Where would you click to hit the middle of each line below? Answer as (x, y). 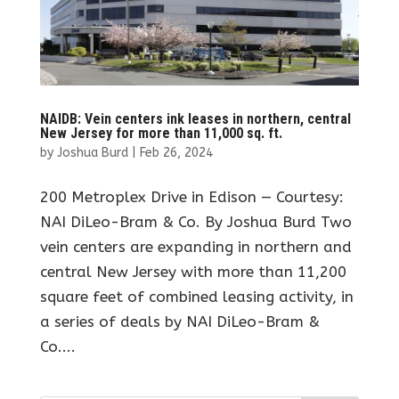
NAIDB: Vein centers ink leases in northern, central (195, 119)
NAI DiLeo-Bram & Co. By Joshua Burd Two (195, 222)
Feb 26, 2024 (176, 153)
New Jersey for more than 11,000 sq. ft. (161, 134)
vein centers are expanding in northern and (195, 247)
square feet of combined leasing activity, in (196, 297)
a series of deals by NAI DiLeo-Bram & (179, 322)
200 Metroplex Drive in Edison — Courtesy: (191, 197)
